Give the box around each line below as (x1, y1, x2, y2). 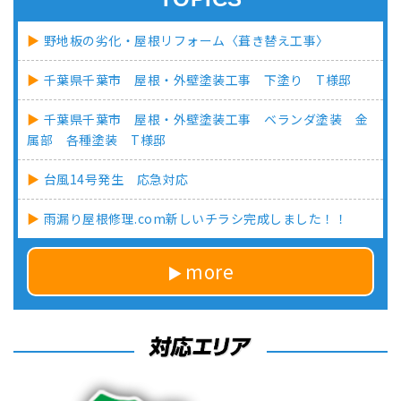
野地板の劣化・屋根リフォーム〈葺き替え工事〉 (43, 31, 329, 50)
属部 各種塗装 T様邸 (27, 131, 166, 149)
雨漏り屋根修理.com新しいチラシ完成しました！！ (43, 209, 348, 228)
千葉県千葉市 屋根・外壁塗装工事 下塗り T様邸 (43, 71, 352, 90)
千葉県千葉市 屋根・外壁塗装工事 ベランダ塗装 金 (43, 110, 369, 129)
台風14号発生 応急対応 (43, 170, 189, 189)
